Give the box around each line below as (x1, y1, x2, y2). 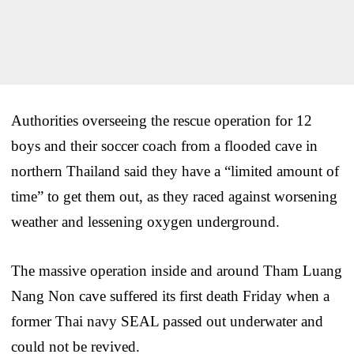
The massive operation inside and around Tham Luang (11, 262, 342, 279)
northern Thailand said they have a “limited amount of (11, 162, 339, 179)
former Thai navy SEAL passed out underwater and (11, 312, 323, 330)
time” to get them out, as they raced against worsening (11, 187, 337, 205)
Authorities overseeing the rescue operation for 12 (11, 111, 312, 129)
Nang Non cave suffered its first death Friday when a (11, 287, 330, 304)
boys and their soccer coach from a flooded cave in (11, 137, 318, 154)
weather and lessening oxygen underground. (11, 213, 280, 230)
